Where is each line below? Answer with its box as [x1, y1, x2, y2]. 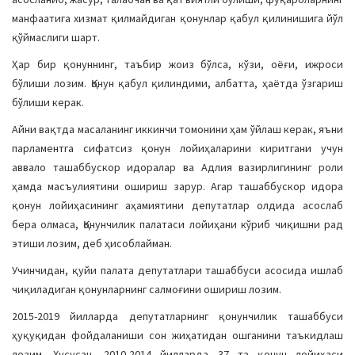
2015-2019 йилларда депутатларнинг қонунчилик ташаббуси [12, 309, 343, 323]
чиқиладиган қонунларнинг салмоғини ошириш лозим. [12, 282, 281, 296]
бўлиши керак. [12, 95, 84, 109]
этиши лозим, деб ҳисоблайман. [12, 236, 172, 250]
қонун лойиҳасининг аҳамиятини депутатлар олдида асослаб [12, 198, 343, 212]
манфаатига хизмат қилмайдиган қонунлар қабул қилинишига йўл [12, 11, 343, 25]
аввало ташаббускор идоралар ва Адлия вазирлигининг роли [12, 160, 343, 174]
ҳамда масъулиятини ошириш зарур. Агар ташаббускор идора [12, 179, 343, 193]
